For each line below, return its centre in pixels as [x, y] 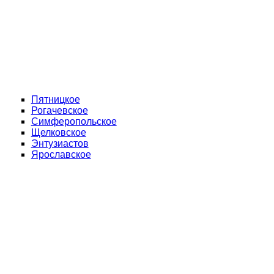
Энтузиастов [60, 143]
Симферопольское [74, 121]
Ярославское [61, 154]
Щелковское [58, 132]
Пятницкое [55, 99]
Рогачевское [59, 110]
